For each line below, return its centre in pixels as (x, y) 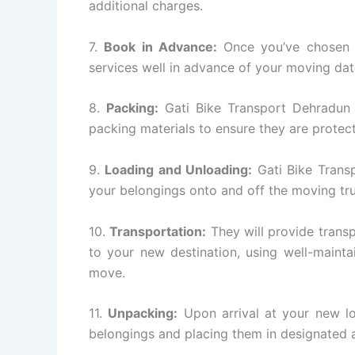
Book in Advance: (160, 46)
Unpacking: (143, 313)
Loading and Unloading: (179, 170)
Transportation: (158, 231)
